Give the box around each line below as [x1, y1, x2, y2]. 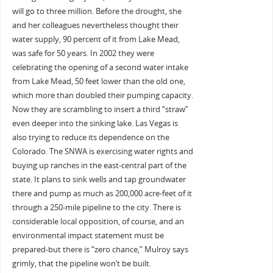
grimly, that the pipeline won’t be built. [12, 258, 151, 269]
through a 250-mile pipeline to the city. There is [12, 202, 181, 213]
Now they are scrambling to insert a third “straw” [12, 104, 188, 115]
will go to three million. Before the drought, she [12, 6, 182, 17]
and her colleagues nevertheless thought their [12, 20, 179, 31]
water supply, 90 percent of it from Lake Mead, [12, 34, 180, 45]
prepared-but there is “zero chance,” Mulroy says [12, 244, 188, 255]
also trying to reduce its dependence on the [12, 132, 169, 143]
